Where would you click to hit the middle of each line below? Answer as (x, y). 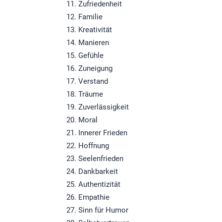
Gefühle (91, 56)
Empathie (94, 197)
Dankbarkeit (98, 172)
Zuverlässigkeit (104, 107)
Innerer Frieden (103, 133)
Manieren (94, 43)
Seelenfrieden (101, 159)
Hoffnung (94, 146)
